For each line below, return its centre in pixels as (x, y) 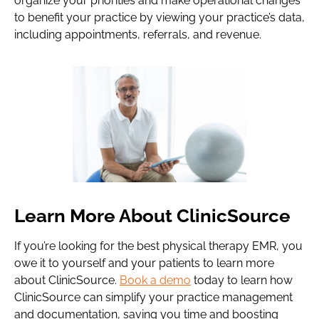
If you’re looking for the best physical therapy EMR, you (158, 246)
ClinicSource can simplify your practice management (153, 297)
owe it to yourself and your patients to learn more (144, 263)
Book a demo (155, 280)
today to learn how (242, 280)
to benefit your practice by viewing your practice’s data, (159, 17)
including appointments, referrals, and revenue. (138, 35)
